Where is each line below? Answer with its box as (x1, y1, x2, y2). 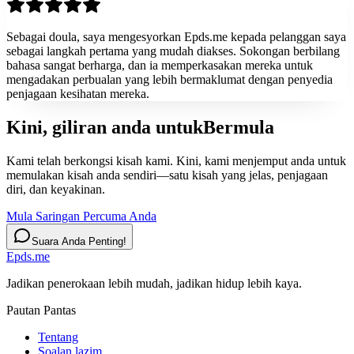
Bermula (203, 116, 274, 137)
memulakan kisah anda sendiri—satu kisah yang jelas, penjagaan (6, 168, 328, 182)
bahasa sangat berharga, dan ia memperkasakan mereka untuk (6, 58, 313, 73)
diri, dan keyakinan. (6, 182, 105, 196)
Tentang (38, 330, 78, 344)
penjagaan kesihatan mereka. (6, 87, 149, 101)
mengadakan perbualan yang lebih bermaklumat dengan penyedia (6, 73, 333, 87)
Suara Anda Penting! (32, 235, 126, 247)
